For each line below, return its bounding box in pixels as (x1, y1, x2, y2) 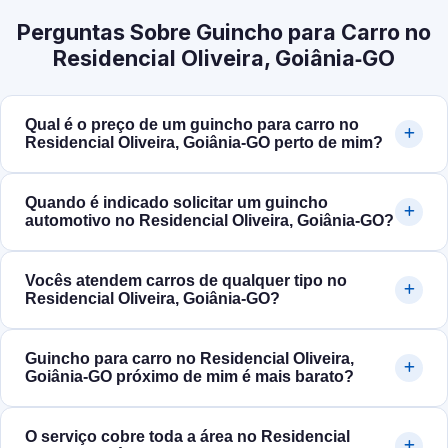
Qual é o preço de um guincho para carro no (25, 116, 359, 134)
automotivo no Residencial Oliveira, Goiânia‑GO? (25, 212, 394, 230)
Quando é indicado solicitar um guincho (25, 194, 328, 212)
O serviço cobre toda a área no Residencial (25, 428, 350, 446)
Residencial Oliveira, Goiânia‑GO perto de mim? (25, 134, 383, 152)
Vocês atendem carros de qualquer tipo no (25, 272, 347, 290)
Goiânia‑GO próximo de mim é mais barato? (25, 368, 354, 386)
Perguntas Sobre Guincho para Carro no (17, 19, 431, 46)
